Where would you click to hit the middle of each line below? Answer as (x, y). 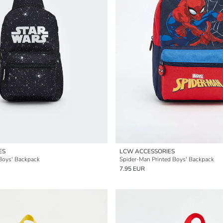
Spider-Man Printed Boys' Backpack (167, 159)
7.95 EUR (132, 169)
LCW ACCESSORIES (147, 151)
